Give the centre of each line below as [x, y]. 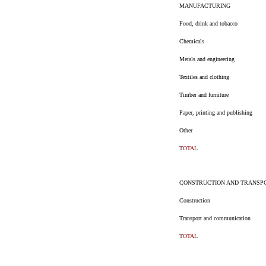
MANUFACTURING [205, 6]
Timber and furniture [204, 95]
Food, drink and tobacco [208, 23]
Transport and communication [215, 218]
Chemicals [191, 41]
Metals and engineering [207, 59]
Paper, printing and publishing [216, 113]
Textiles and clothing [204, 77]
